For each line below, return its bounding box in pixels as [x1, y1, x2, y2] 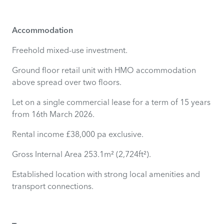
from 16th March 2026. [12, 109, 94, 119]
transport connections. [12, 181, 93, 191]
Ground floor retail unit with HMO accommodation [12, 65, 196, 75]
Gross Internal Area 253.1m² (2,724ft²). [12, 149, 151, 159]
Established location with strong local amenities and [12, 169, 200, 179]
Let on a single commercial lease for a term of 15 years [12, 97, 210, 107]
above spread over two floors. [12, 77, 121, 87]
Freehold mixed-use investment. [12, 45, 127, 55]
